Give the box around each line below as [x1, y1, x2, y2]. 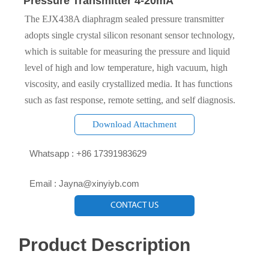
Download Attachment [92, 119, 177, 130]
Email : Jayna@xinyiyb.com [29, 178, 139, 189]
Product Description [19, 235, 191, 255]
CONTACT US [110, 201, 159, 211]
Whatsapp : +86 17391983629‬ [29, 148, 147, 159]
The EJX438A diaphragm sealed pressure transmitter [24, 14, 224, 25]
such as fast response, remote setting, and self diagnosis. [24, 95, 235, 106]
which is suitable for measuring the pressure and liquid [24, 46, 230, 57]
